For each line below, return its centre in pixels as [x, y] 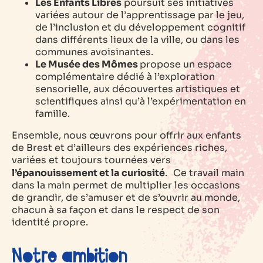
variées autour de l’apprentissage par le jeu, [140, 15]
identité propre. [50, 222]
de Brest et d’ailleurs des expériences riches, [119, 148]
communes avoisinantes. [94, 52]
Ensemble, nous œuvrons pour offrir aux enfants [127, 136]
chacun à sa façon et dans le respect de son [116, 210]
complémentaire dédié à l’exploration [125, 77]
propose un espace [186, 65]
